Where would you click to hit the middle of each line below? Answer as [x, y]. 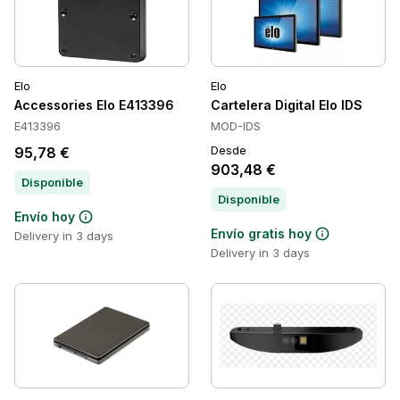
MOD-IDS [236, 126]
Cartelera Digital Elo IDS [287, 105]
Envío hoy [45, 217]
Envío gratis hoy [261, 233]
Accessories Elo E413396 [94, 105]
